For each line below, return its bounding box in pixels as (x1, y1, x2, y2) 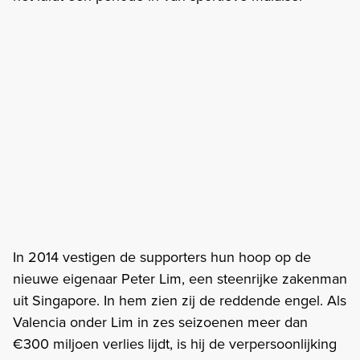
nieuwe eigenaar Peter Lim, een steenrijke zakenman (13, 268, 347, 289)
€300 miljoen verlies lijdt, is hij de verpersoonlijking (13, 333, 337, 354)
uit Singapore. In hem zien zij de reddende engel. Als (13, 289, 346, 311)
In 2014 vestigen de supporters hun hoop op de (13, 246, 311, 268)
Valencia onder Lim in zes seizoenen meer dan (13, 311, 308, 333)
